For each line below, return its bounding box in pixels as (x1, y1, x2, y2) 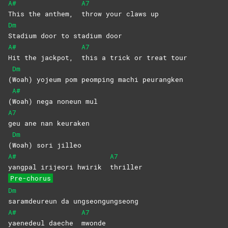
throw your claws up (81, 9, 159, 19)
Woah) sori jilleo (12, 140, 81, 150)
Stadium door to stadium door (8, 31, 122, 41)
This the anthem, (8, 9, 81, 19)
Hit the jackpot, (8, 53, 81, 63)
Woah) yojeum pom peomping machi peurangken (12, 75, 183, 84)
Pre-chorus (10, 174, 51, 183)
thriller (110, 162, 142, 172)
